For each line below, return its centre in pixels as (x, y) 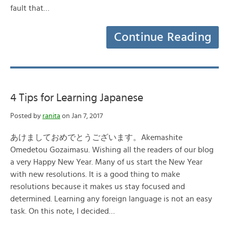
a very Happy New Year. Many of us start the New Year (106, 162)
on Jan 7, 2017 (82, 116)
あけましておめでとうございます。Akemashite (96, 138)
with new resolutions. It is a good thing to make (95, 174)
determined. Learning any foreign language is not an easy (111, 199)
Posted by (26, 116)
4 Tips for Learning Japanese (77, 98)
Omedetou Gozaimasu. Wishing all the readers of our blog (112, 150)
